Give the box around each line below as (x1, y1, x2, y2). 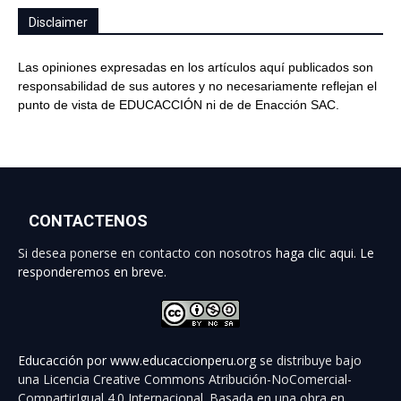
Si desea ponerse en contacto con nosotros (18, 244, 276, 261)
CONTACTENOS (29, 211, 148, 230)
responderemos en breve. (18, 263, 166, 280)
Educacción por (18, 352, 110, 369)
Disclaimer (29, 15, 88, 30)
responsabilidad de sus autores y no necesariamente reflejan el (18, 79, 377, 93)
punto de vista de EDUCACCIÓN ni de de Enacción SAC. (18, 98, 339, 112)
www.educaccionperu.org (110, 352, 256, 369)
